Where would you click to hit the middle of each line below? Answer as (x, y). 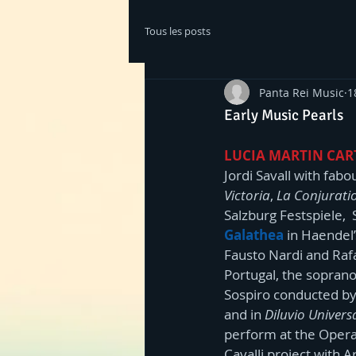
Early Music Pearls (284, 115)
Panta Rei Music (302, 92)
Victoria (247, 195)
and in (244, 314)
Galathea (254, 235)
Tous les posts (178, 31)
